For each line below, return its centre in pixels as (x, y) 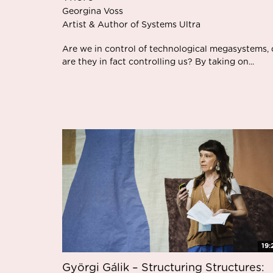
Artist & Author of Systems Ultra (131, 25)
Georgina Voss (93, 11)
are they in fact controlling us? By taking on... (158, 62)
